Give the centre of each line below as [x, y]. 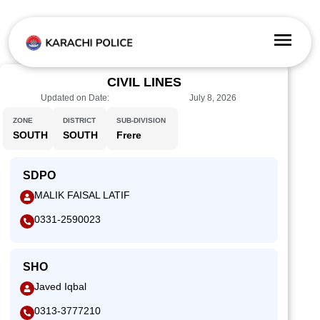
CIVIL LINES [144, 82]
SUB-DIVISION [141, 120]
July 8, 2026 [213, 98]
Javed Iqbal [60, 286]
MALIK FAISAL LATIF [82, 195]
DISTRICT [79, 120]
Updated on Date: [75, 98]
